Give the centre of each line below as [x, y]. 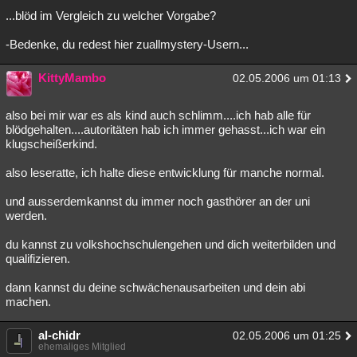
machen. [28, 302]
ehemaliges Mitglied [82, 347]
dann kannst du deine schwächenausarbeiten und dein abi [155, 287]
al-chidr [59, 335]
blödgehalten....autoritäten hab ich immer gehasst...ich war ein [165, 129]
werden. [26, 216]
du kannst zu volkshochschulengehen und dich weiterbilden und [171, 244]
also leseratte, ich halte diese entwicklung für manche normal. [165, 173]
